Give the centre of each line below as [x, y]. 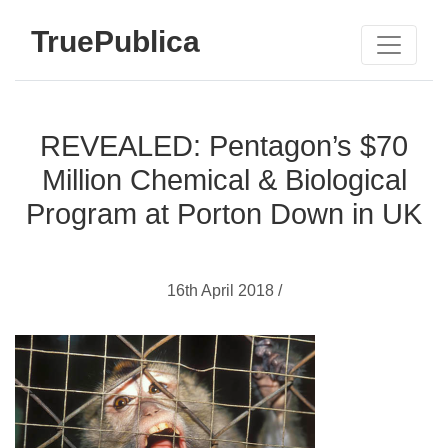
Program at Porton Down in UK [224, 214]
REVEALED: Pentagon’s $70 [224, 146]
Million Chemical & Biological [224, 180]
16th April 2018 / [224, 290]
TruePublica [115, 41]
